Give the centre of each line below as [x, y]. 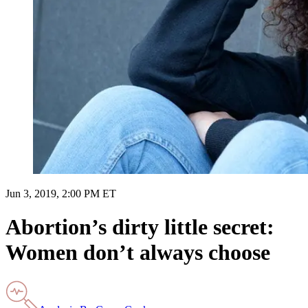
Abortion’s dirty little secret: [140, 227]
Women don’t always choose [138, 253]
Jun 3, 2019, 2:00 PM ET [61, 193]
